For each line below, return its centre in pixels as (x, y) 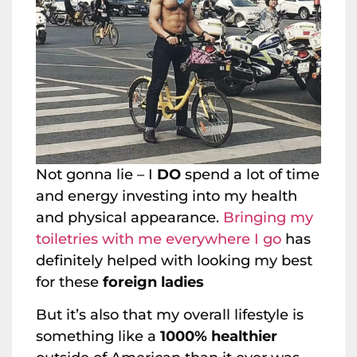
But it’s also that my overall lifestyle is (170, 315)
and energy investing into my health (167, 196)
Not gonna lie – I (96, 175)
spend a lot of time (252, 175)
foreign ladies (153, 282)
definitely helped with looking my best (174, 261)
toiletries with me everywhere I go (159, 239)
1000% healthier (219, 337)
